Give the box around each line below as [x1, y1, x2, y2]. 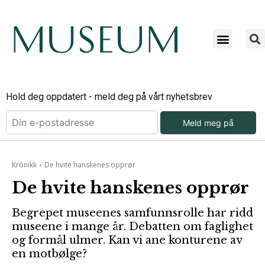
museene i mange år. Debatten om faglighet [12, 220, 253, 234]
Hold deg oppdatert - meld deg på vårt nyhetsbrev [6, 91, 212, 103]
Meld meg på [183, 118, 234, 128]
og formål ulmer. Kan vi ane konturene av [12, 234, 243, 247]
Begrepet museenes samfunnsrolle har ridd [12, 206, 253, 220]
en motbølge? [12, 247, 87, 261]
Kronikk [12, 160, 37, 170]
